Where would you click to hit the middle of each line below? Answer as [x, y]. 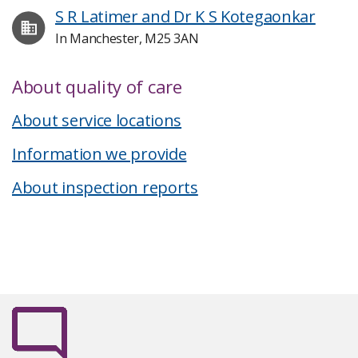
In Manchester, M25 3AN [127, 38]
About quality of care [97, 86]
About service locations [97, 120]
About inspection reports [105, 187]
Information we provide [99, 154]
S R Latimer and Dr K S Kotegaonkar [185, 16]
